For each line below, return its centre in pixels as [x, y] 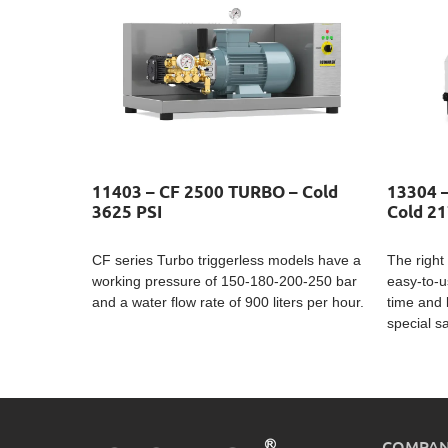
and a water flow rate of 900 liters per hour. [228, 302]
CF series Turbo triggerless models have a [226, 260]
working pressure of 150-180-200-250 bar [224, 281]
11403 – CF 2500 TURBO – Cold [215, 193]
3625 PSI [127, 213]
